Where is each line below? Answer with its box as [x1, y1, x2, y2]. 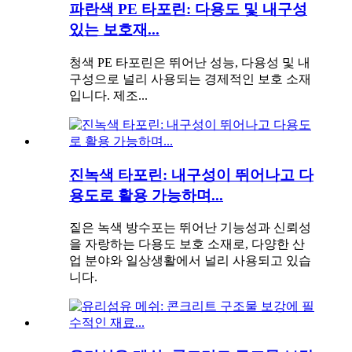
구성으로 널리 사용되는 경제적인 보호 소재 [69, 72, 311, 86]
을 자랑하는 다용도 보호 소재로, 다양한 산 [69, 237, 305, 251]
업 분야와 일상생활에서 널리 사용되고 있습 [69, 254, 311, 268]
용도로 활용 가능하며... [69, 186, 223, 203]
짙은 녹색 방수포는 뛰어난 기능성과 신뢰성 [69, 221, 311, 235]
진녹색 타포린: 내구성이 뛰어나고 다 [69, 166, 313, 183]
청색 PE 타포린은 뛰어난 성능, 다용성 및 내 [69, 56, 310, 69]
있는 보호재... [69, 21, 159, 38]
